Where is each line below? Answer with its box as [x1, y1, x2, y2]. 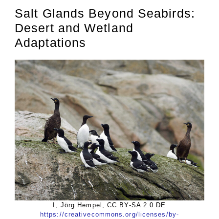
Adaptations [15, 36, 87, 50]
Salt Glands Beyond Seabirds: [15, 6, 195, 21]
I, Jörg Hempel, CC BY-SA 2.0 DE [53, 201, 166, 209]
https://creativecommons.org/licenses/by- [40, 210, 179, 218]
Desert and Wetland [15, 21, 133, 35]
